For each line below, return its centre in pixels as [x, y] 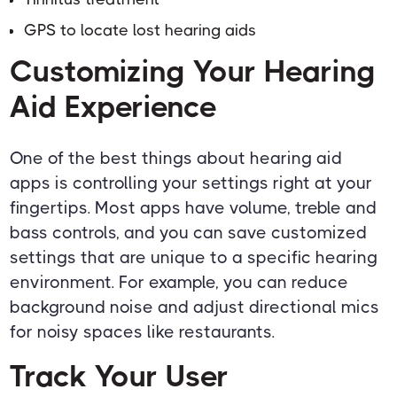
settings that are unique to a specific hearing [194, 258]
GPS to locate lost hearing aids [140, 31]
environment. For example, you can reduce [179, 283]
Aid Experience [114, 107]
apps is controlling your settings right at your [191, 183]
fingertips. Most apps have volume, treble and [194, 208]
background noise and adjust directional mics [195, 307]
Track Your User [120, 377]
